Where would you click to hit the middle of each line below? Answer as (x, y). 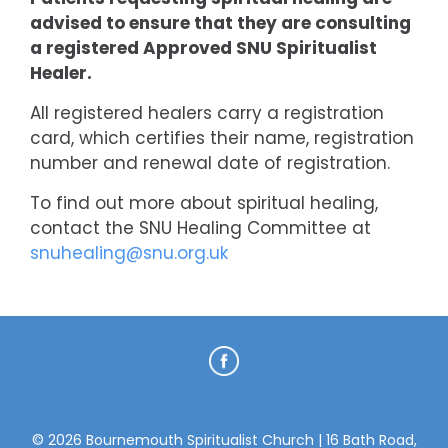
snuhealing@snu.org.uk (129, 253)
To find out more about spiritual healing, (204, 203)
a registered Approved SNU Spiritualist (203, 48)
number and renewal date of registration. (210, 163)
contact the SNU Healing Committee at (200, 228)
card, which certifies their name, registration (222, 138)
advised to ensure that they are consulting (220, 23)
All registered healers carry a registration (207, 113)
